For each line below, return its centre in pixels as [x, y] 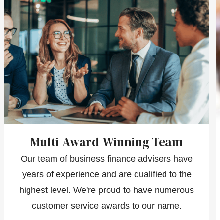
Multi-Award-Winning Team [107, 142]
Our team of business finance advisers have [107, 158]
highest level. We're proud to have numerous [107, 190]
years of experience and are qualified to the [107, 174]
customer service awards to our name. [107, 206]
